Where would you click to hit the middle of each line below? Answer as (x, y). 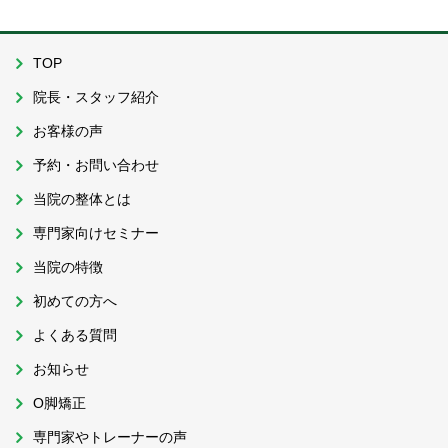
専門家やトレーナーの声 (110, 437)
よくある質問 (75, 335)
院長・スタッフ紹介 (96, 97)
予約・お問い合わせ (96, 165)
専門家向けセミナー (96, 233)
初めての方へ (75, 301)
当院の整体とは (82, 199)
